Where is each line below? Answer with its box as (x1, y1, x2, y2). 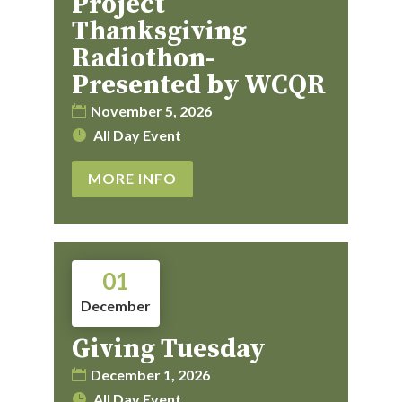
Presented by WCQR (71, 68, 326, 103)
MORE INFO (87, 170, 177, 188)
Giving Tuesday (71, 331, 266, 366)
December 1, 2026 (90, 365, 210, 383)
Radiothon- (71, 41, 214, 76)
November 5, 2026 (90, 102, 212, 120)
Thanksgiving (71, 14, 247, 49)
